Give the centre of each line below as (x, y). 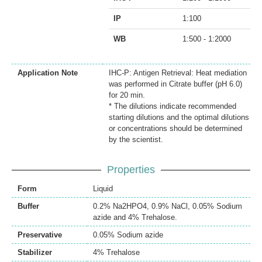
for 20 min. (127, 95)
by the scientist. (136, 139)
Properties (131, 169)
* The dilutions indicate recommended (173, 106)
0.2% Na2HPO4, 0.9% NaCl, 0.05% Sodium (168, 206)
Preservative (40, 235)
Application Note (48, 73)
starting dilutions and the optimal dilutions (179, 117)
